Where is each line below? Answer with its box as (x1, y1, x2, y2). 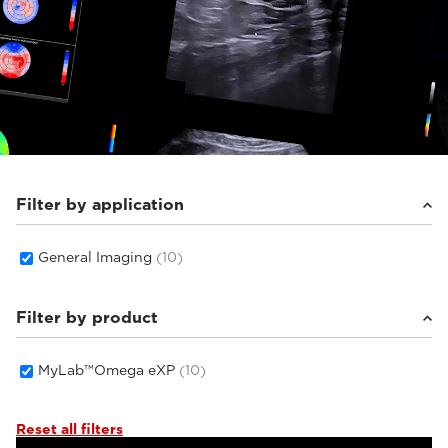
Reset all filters (16, 421, 123, 437)
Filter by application (16, 195, 184, 214)
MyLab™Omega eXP (38, 362, 179, 378)
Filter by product (16, 308, 158, 327)
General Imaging (38, 249, 156, 265)
